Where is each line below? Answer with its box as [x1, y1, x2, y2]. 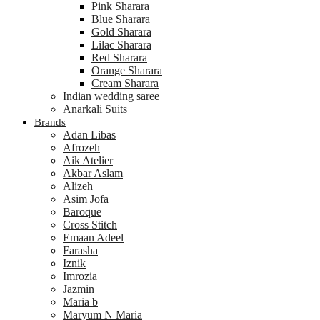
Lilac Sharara [91, 39, 151, 51]
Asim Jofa [63, 193, 109, 205]
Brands [34, 116, 66, 128]
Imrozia [63, 270, 97, 282]
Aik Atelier [63, 154, 113, 166]
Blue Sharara [91, 13, 150, 25]
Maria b [63, 296, 98, 308]
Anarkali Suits [63, 103, 127, 115]
